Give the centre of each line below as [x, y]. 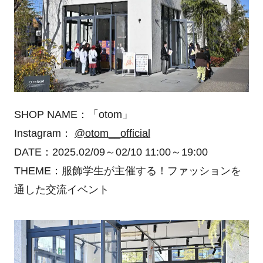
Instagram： [44, 133]
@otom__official [112, 133]
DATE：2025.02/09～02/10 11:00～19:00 [111, 152]
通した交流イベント [61, 189]
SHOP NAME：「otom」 [73, 114]
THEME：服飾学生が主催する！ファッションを [127, 171]
